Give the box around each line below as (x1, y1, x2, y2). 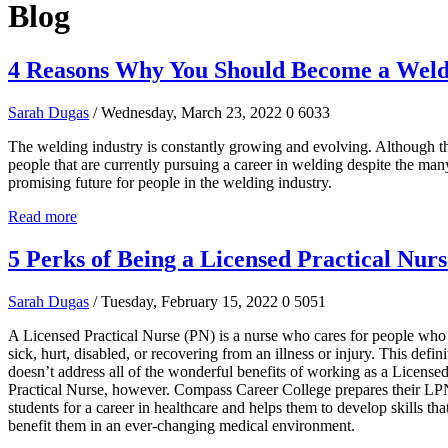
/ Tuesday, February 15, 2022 (93, 292, 278, 310)
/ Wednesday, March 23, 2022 (93, 103, 282, 121)
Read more (8, 207, 77, 225)
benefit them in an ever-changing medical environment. (8, 416, 359, 434)
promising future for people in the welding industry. (8, 173, 332, 191)
